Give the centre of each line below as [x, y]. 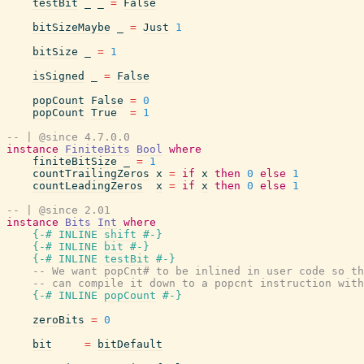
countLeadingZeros [88, 186]
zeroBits [58, 320]
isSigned [58, 76]
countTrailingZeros [91, 173]
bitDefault [130, 344]
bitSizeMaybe [71, 27]
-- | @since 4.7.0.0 [68, 137]
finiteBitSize [75, 161]
